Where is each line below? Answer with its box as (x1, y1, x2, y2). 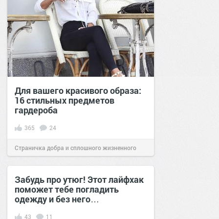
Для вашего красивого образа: (15, 84, 141, 96)
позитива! (15, 160, 43, 169)
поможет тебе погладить (15, 183, 119, 195)
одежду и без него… (15, 193, 99, 205)
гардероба (15, 104, 58, 116)
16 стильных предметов (15, 94, 114, 106)
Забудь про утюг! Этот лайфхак (15, 173, 144, 185)
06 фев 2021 (61, 160, 95, 169)
